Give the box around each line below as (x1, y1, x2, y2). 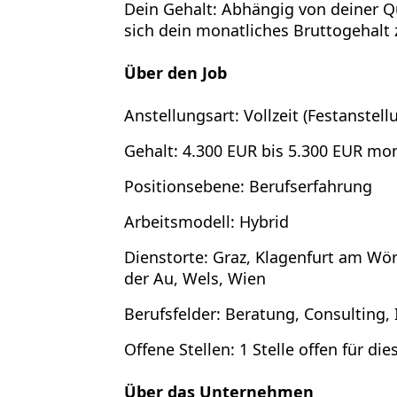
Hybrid (234, 211, 289, 232)
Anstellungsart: (123, 105, 239, 126)
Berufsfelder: (123, 303, 221, 324)
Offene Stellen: (123, 339, 235, 360)
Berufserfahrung (244, 175, 372, 197)
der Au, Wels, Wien (123, 268, 266, 289)
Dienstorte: (123, 246, 208, 268)
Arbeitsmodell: (123, 211, 235, 232)
